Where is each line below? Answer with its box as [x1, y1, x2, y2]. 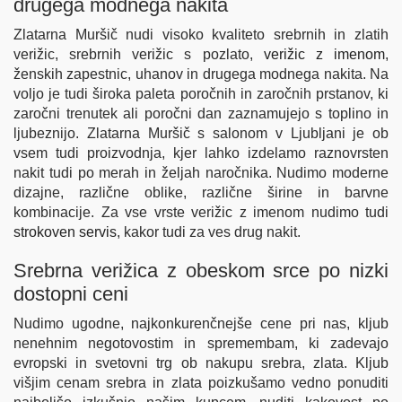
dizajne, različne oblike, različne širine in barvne [13, 184, 389, 200]
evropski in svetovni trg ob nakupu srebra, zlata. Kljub [13, 354, 389, 371]
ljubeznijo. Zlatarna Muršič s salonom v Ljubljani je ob [13, 125, 389, 141]
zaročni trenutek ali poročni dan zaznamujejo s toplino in [13, 105, 389, 121]
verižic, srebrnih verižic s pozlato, [13, 46, 264, 62]
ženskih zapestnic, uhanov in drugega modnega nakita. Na [13, 66, 389, 82]
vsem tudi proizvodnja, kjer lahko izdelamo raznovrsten [13, 144, 389, 161]
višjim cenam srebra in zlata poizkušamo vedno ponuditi [13, 374, 389, 390]
